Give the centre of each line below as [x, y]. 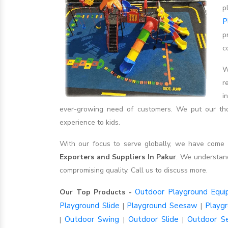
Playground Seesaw [162, 205]
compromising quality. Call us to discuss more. [134, 170]
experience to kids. [90, 122]
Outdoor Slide [153, 219]
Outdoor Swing [92, 219]
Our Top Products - [97, 192]
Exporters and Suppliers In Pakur [118, 157]
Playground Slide [90, 205]
